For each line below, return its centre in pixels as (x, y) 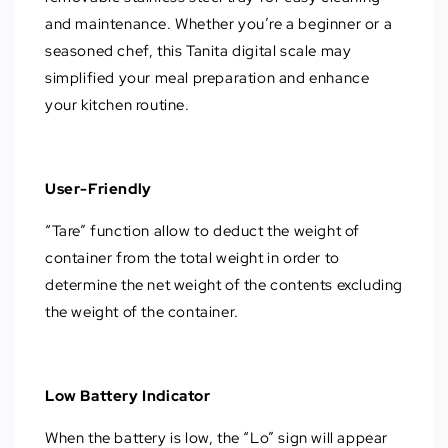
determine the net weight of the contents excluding (224, 285)
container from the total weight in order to (192, 258)
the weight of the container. (142, 312)
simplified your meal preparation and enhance (207, 78)
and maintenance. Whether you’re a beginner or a (219, 24)
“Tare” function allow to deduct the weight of (203, 231)
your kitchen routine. (117, 105)
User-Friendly (98, 189)
